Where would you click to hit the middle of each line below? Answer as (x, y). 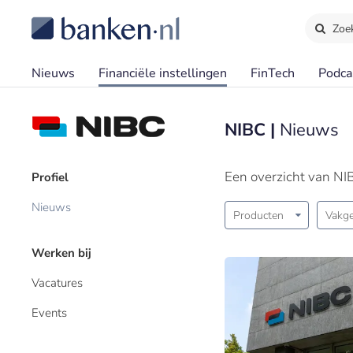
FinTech (273, 73)
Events (49, 313)
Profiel (50, 177)
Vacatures (57, 283)
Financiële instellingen (163, 73)
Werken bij (61, 253)
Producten (258, 216)
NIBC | (252, 130)
